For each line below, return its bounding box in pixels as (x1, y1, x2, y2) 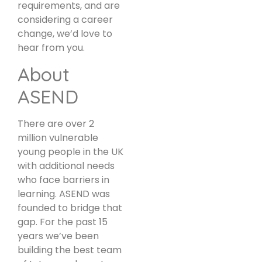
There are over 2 (18, 117, 94, 131)
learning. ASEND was (18, 187, 110, 201)
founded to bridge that (18, 201, 122, 215)
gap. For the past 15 (18, 215, 108, 229)
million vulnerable (18, 131, 98, 145)
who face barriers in (18, 173, 109, 187)
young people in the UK (18, 145, 123, 159)
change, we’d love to (18, 26, 112, 40)
